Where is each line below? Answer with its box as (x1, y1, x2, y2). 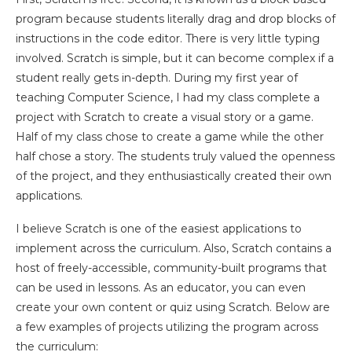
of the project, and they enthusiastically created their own (16, 169, 332, 183)
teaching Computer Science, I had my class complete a (16, 90, 320, 104)
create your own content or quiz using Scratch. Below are (16, 300, 330, 314)
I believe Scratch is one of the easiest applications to (16, 222, 302, 236)
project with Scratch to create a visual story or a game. (16, 110, 313, 124)
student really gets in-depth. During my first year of (16, 71, 298, 85)
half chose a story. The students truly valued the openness (16, 149, 335, 163)
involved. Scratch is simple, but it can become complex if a (16, 51, 334, 65)
